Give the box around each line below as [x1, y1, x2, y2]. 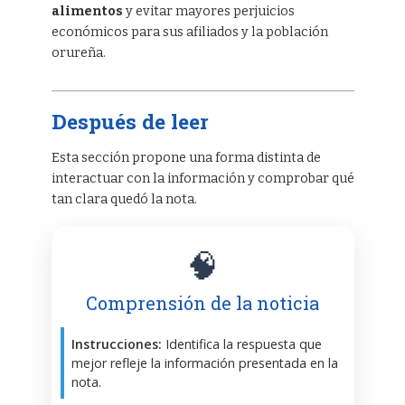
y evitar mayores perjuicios [122, 3, 295, 19]
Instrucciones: [71, 334, 162, 353]
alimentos [51, 3, 123, 19]
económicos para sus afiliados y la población [51, 24, 328, 40]
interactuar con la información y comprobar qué [51, 170, 354, 186]
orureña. [51, 44, 106, 61]
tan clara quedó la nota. [51, 191, 197, 207]
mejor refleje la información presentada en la [71, 353, 338, 372]
